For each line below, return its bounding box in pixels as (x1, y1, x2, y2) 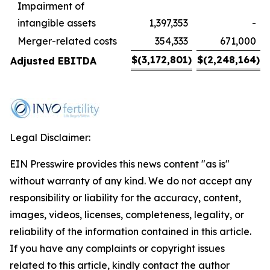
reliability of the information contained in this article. (10, 225, 251, 237)
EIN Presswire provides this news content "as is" (10, 157, 230, 170)
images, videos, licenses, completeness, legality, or (10, 208, 244, 221)
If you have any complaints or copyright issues (10, 242, 225, 254)
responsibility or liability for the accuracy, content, (10, 191, 241, 204)
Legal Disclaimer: (10, 131, 90, 143)
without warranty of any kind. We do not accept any (10, 174, 252, 187)
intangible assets (17, 16, 96, 29)
